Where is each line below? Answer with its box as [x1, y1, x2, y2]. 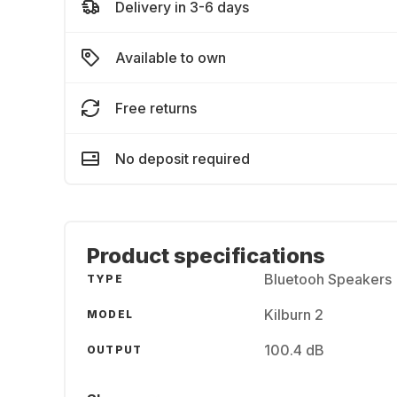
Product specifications [87, 243, 325, 269]
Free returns [115, 99, 197, 117]
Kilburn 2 [264, 306, 323, 323]
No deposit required [115, 150, 250, 167]
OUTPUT [87, 343, 143, 356]
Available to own [115, 49, 226, 66]
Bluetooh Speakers [264, 270, 392, 288]
